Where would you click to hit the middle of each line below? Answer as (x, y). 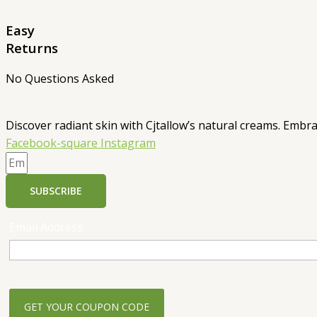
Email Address (46, 227)
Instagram (128, 143)
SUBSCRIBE (56, 191)
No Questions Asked (60, 79)
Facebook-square (52, 143)
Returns (32, 48)
